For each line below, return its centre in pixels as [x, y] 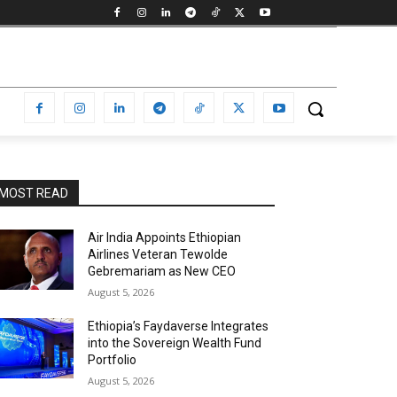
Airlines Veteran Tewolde [158, 254]
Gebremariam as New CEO [162, 271]
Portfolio [113, 360]
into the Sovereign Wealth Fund [175, 343]
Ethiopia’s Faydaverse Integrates [179, 326]
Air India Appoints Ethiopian [165, 237]
